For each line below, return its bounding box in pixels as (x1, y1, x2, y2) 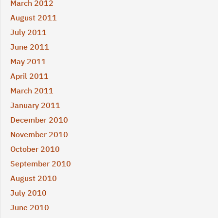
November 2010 (10, 129, 68, 140)
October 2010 (10, 144, 60, 154)
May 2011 (10, 56, 46, 67)
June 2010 (10, 202, 49, 213)
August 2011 (10, 13, 57, 23)
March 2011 (10, 86, 54, 96)
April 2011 (10, 71, 49, 81)
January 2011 (10, 100, 60, 110)
